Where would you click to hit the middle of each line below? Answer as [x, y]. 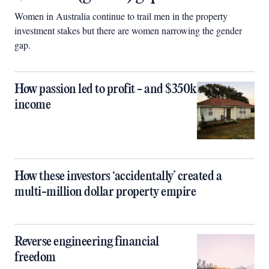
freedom [35, 258]
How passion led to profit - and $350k [106, 89]
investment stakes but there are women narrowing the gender [128, 30]
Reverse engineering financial [87, 242]
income [32, 105]
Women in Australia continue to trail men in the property [121, 16]
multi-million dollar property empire [105, 192]
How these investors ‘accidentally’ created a [118, 177]
